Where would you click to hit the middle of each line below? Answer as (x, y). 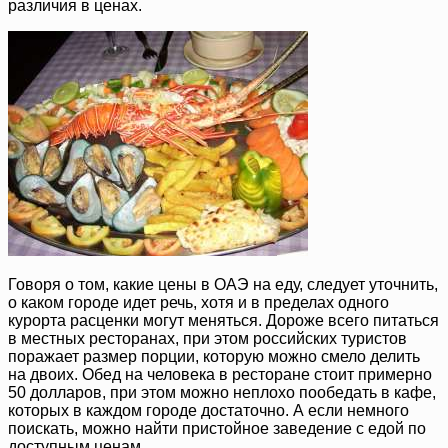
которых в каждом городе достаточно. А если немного (208, 411)
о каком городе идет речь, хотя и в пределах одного (198, 303)
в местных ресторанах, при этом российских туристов (207, 339)
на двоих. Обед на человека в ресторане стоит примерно (220, 375)
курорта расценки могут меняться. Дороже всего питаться (223, 321)
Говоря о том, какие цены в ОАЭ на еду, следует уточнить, (223, 285)
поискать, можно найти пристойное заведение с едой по (217, 429)
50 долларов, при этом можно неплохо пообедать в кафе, (222, 393)
